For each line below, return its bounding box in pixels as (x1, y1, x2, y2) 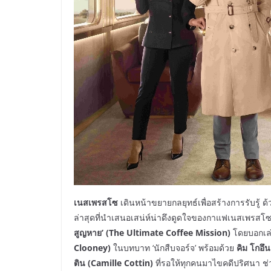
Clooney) (74, 241, 111, 253)
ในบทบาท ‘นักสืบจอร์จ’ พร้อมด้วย (111, 241, 237, 253)
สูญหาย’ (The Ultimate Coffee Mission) (74, 226, 230, 238)
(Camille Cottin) (88, 256, 155, 269)
